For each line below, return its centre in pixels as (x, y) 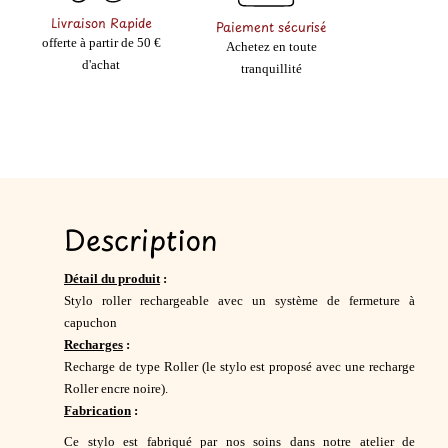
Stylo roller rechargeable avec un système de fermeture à (239, 301)
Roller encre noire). (116, 389)
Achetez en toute (271, 47)
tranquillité (271, 69)
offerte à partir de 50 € (101, 42)
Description (141, 240)
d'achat (101, 64)
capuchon (90, 323)
